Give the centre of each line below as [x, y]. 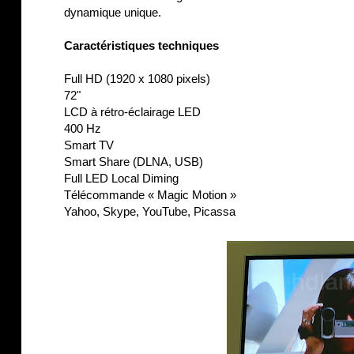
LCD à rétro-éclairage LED [132, 111]
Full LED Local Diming [121, 178]
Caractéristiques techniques [141, 45]
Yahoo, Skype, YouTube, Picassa [150, 211]
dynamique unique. [113, 12]
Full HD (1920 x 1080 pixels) [137, 78]
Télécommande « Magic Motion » [150, 194]
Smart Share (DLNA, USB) [134, 161]
